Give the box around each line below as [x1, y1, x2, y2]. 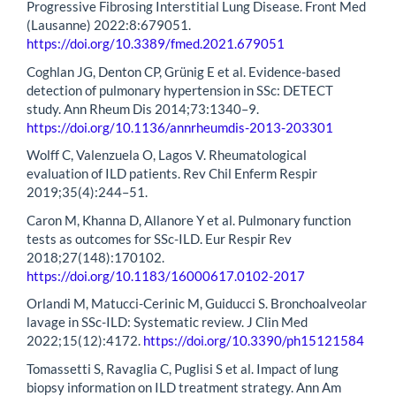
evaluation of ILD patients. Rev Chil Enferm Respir [27, 165, 317, 182]
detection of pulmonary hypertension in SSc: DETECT [27, 81, 333, 98]
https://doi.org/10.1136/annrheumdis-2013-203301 [27, 118, 333, 135]
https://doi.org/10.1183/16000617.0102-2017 [27, 267, 305, 284]
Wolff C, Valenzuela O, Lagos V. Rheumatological [27, 147, 307, 164]
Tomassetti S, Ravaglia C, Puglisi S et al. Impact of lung [27, 360, 339, 377]
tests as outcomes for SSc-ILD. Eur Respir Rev [27, 230, 292, 247]
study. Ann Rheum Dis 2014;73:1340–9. [27, 100, 259, 117]
